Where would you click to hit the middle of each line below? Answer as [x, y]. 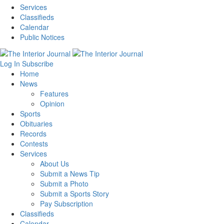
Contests [34, 143]
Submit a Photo [64, 183]
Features [54, 93]
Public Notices [42, 37]
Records [33, 133]
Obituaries [36, 123]
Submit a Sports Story [74, 193]
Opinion [52, 103]
